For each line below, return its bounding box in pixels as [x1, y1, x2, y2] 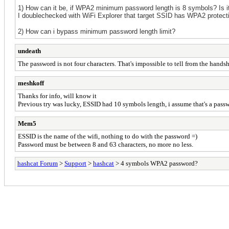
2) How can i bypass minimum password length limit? [18, 27, 175, 35]
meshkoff [18, 79, 44, 87]
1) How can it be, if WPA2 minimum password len [18, 4, 164, 12]
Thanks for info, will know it [18, 91, 97, 100]
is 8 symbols [173, 4, 213, 12]
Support [64, 159, 86, 167]
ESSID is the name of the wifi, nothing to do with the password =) [18, 132, 197, 140]
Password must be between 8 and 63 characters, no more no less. [18, 140, 193, 148]
